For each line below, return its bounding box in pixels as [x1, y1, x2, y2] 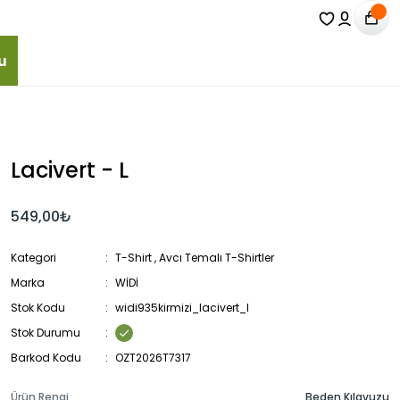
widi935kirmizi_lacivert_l [115, 300, 249, 315]
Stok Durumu [11, 325, 80, 340]
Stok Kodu [11, 300, 65, 315]
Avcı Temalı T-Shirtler [159, 250, 274, 265]
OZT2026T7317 [115, 350, 191, 365]
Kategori [11, 250, 56, 265]
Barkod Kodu [11, 350, 81, 365]
